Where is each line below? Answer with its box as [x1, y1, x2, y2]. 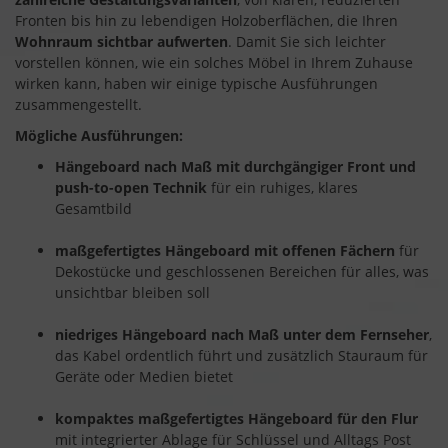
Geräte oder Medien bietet [55, 367, 233, 387]
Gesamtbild [55, 199, 132, 219]
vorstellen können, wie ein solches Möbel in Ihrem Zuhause [15, 53, 413, 73]
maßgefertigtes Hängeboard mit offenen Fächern [55, 241, 395, 261]
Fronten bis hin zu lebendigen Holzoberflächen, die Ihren [15, 11, 398, 31]
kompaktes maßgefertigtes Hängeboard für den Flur [55, 409, 418, 429]
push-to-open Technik [55, 178, 207, 198]
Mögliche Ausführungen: [15, 126, 183, 146]
